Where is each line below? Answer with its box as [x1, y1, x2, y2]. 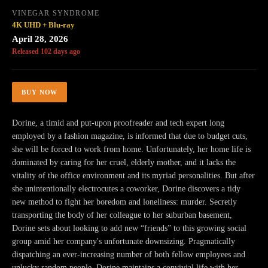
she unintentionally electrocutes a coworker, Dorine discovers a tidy [12, 184, 240, 193]
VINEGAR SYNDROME [12, 8, 100, 17]
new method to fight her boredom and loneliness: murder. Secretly [12, 197, 237, 206]
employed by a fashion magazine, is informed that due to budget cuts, [12, 131, 248, 141]
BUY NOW [22, 88, 58, 96]
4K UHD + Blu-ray [12, 20, 75, 29]
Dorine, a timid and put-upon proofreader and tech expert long [12, 118, 224, 127]
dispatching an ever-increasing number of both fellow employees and [12, 249, 245, 259]
